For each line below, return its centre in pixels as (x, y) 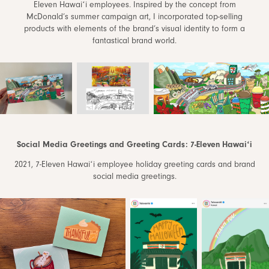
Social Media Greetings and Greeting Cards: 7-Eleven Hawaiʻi (134, 145)
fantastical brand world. (134, 41)
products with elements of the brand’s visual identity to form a (134, 29)
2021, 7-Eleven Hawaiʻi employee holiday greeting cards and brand (134, 165)
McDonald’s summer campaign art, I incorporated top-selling (134, 17)
